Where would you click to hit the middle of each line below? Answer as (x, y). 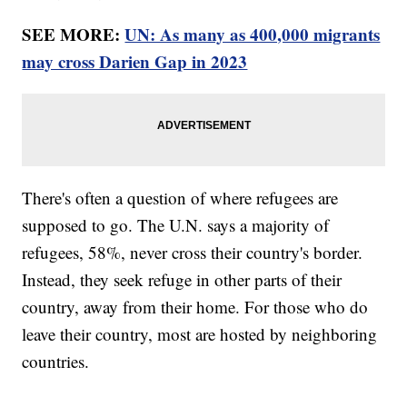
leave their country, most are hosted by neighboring (200, 334)
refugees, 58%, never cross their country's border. (193, 253)
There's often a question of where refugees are (180, 198)
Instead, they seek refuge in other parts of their (182, 280)
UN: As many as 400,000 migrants (253, 35)
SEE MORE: (74, 35)
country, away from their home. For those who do (195, 307)
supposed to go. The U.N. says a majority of (176, 225)
